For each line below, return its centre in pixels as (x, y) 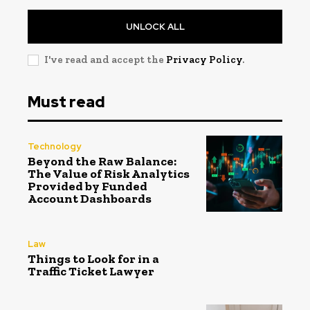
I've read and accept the (105, 59)
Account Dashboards (90, 199)
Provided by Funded (88, 186)
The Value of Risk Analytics (109, 174)
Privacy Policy (204, 59)
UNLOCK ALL (155, 26)
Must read (66, 102)
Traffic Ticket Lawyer (91, 271)
